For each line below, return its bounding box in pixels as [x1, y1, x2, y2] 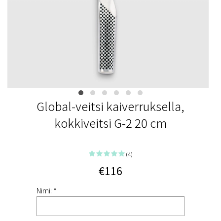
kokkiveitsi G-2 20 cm [54, 114, 167, 131]
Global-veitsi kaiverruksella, [37, 97, 184, 114]
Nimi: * [37, 185, 57, 195]
